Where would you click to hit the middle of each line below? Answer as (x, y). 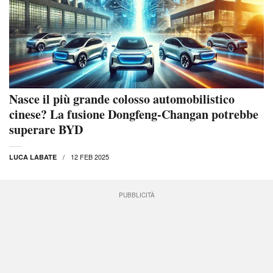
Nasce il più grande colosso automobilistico (122, 99)
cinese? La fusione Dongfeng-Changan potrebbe (134, 115)
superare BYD (46, 130)
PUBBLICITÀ (136, 195)
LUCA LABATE (33, 157)
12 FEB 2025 (90, 157)
